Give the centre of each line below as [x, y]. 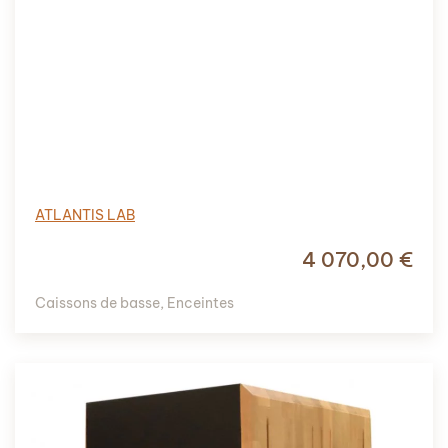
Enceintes [200, 302]
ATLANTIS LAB [85, 214]
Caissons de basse [97, 302]
